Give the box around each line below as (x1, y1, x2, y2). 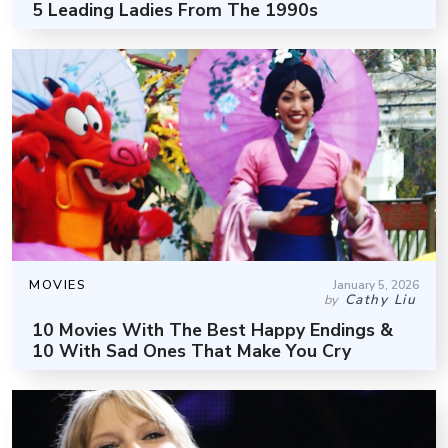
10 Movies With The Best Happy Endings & (32, 317, 393, 342)
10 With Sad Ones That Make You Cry (32, 338, 351, 363)
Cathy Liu (344, 289, 416, 309)
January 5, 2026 (333, 276, 419, 293)
